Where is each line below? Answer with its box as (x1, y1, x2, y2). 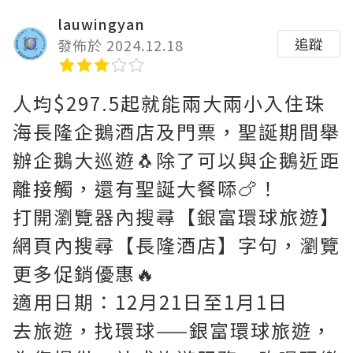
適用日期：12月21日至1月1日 (13, 288, 288, 315)
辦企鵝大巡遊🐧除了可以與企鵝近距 (13, 146, 340, 173)
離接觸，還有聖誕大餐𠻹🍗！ (13, 174, 279, 202)
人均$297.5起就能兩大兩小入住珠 (13, 89, 325, 117)
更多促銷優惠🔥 (13, 259, 156, 287)
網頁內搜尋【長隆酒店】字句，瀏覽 (13, 231, 340, 258)
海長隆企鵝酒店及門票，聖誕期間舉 (13, 117, 340, 145)
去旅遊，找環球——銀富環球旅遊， (13, 316, 333, 344)
